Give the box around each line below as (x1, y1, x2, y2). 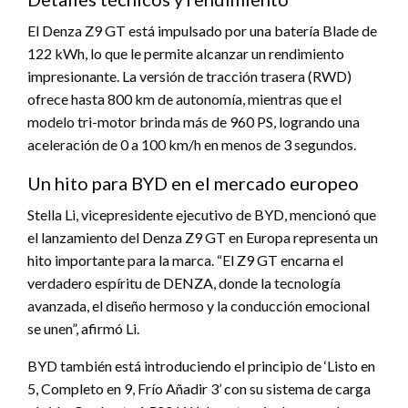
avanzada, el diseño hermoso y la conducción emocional (27, 296, 370, 314)
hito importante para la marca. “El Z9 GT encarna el (27, 250, 343, 269)
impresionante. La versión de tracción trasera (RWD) (27, 66, 352, 85)
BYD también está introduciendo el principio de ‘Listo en (27, 356, 375, 374)
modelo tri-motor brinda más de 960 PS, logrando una (27, 112, 360, 130)
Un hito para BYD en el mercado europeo (27, 171, 359, 194)
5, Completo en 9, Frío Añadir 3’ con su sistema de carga (27, 379, 371, 397)
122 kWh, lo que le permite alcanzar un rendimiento (27, 44, 344, 62)
